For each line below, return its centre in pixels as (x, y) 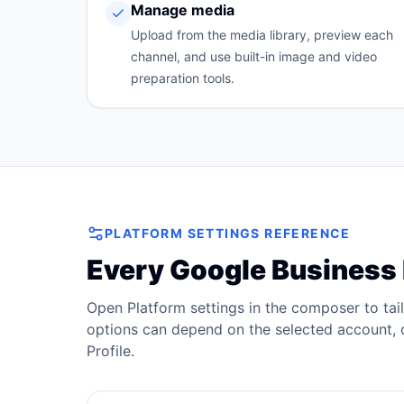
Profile (109, 351)
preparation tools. (183, 78)
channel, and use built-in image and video (254, 56)
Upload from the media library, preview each (262, 35)
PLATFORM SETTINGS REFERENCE (228, 233)
